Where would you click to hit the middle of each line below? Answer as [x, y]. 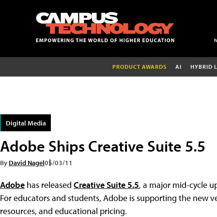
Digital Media [26, 123]
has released [49, 185]
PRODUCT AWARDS [139, 66]
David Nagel [27, 162]
